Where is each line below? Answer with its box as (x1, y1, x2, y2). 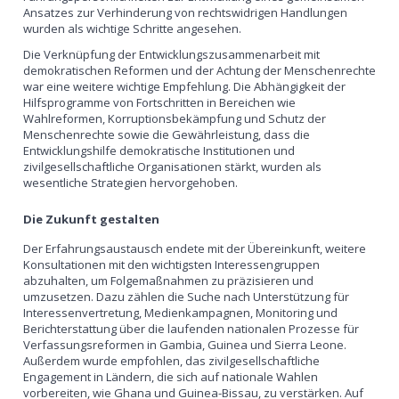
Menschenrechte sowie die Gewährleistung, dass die (23, 126, 311, 142)
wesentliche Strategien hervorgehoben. (23, 174, 239, 191)
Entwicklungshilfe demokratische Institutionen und (23, 142, 296, 159)
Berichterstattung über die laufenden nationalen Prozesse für (23, 320, 360, 337)
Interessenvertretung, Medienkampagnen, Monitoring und (23, 304, 338, 321)
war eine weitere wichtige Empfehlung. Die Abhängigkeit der (23, 77, 346, 94)
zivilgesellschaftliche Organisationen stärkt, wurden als (23, 158, 322, 175)
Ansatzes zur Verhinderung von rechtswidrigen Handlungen (23, 4, 348, 20)
